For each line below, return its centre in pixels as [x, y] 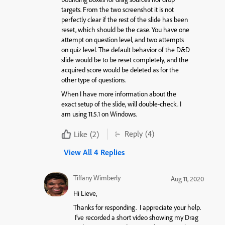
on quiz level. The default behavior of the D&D [126, 49]
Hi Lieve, [85, 193]
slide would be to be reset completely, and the [125, 60]
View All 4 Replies [94, 152]
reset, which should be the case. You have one [125, 29]
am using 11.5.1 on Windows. [99, 114]
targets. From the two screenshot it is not [118, 9]
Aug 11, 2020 [187, 179]
